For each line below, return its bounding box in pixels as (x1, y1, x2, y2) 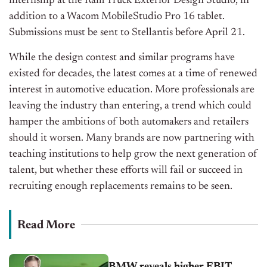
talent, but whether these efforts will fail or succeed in (9, 165, 243, 176)
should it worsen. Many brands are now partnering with (9, 133, 254, 144)
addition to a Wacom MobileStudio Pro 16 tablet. (9, 11, 225, 23)
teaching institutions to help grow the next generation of (9, 149, 257, 160)
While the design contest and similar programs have (9, 52, 235, 64)
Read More (17, 219, 75, 232)
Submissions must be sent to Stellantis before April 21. (9, 27, 245, 39)
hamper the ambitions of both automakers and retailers (9, 117, 249, 128)
